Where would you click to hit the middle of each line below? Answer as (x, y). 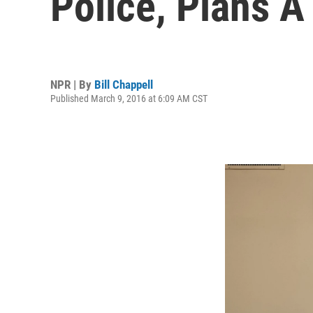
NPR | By (72, 84)
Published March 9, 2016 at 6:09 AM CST (129, 98)
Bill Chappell (124, 84)
